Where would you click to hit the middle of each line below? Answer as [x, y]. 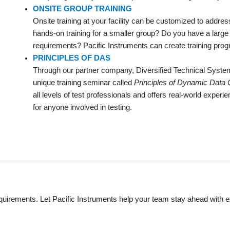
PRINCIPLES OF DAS [72, 58]
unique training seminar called [83, 82]
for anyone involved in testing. [82, 107]
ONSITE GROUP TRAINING [82, 8]
